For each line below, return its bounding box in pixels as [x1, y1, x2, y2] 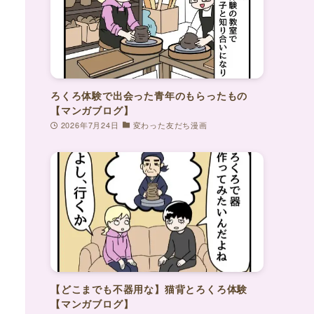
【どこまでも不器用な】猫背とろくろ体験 [50, 281, 248, 296]
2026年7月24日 [60, 118, 119, 130]
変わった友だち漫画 [132, 118, 207, 130]
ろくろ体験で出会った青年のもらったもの [50, 88, 248, 102]
